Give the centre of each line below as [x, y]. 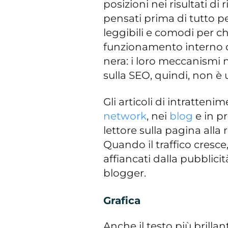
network [125, 116]
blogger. [125, 173]
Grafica [122, 200]
